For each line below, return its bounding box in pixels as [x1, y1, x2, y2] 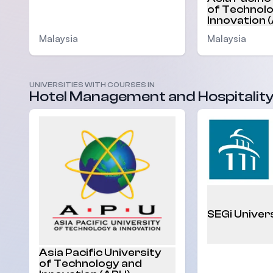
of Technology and [39, 257, 142, 271]
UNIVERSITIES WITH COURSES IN [29, 80, 155, 89]
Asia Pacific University [39, 246, 161, 260]
